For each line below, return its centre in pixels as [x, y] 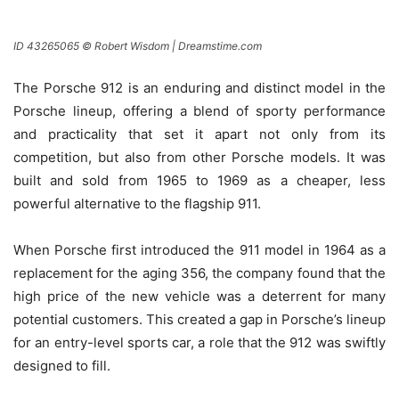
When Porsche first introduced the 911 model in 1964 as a [199, 250]
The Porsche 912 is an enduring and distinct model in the [199, 88]
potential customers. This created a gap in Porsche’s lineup [199, 320]
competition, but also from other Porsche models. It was [199, 158]
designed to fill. [62, 366]
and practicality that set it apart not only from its [199, 134]
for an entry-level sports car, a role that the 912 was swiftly [199, 343]
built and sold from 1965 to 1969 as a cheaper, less [199, 181]
